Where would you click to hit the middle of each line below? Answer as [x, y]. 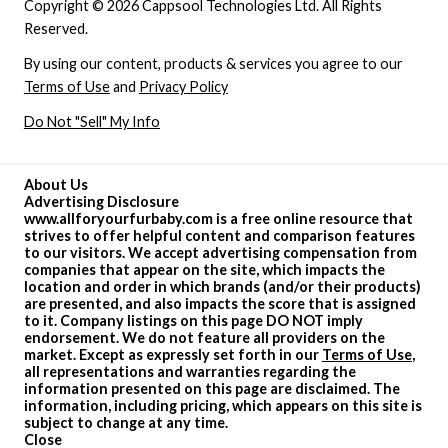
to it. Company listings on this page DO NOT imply [193, 320]
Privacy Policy [183, 87]
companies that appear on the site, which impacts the [204, 269]
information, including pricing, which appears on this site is [222, 405]
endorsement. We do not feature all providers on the [204, 337]
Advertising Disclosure [101, 201]
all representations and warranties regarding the [189, 371]
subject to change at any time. [125, 422]
